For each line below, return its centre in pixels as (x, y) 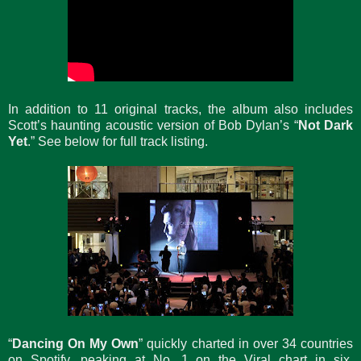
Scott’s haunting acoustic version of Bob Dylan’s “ (153, 125)
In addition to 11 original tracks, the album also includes (180, 109)
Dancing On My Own (76, 343)
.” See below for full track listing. (118, 141)
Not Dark (325, 125)
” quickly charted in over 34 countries (246, 343)
